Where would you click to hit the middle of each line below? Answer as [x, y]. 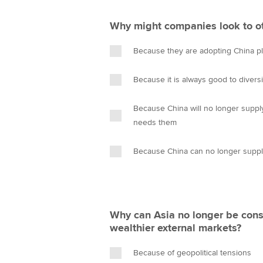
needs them [155, 122]
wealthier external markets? [176, 228]
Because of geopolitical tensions [192, 253]
